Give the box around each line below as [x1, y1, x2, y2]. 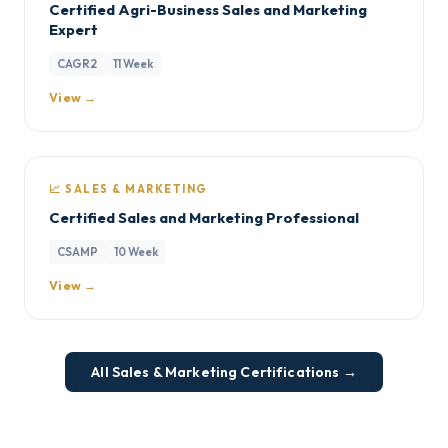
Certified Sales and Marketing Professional [49, 208, 359, 227]
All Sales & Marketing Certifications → [91, 363, 357, 381]
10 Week [114, 244, 158, 259]
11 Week [113, 56, 153, 71]
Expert [49, 20, 98, 39]
